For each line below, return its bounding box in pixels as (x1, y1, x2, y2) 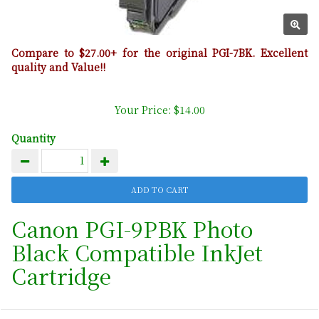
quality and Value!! (11, 60, 105, 75)
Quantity (11, 131, 56, 146)
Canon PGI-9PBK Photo (11, 213, 253, 245)
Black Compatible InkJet (11, 236, 263, 268)
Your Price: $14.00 (114, 103, 205, 117)
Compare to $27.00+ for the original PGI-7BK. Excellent (11, 46, 308, 61)
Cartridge (11, 260, 111, 292)
